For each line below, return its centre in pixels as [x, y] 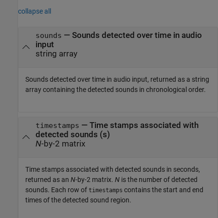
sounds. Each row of [57, 190]
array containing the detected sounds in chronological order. [116, 90]
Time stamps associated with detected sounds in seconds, [113, 170]
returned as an [48, 180]
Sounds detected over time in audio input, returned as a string [117, 79]
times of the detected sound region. [78, 200]
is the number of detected [159, 180]
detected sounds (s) [73, 134]
